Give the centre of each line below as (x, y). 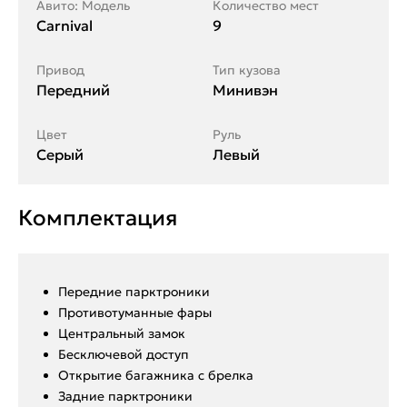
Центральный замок (122, 333)
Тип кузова (247, 69)
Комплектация (98, 218)
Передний (73, 89)
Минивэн (245, 89)
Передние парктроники (134, 291)
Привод (60, 69)
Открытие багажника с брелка (156, 375)
